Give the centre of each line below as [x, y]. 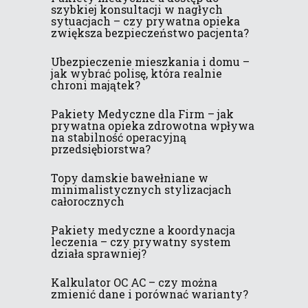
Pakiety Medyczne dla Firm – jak [142, 113]
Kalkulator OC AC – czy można [134, 282]
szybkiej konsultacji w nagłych [137, 9]
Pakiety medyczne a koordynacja [143, 230]
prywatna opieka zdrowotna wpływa [153, 125]
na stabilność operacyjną [119, 137]
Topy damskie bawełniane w [130, 177]
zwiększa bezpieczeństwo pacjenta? [150, 32]
